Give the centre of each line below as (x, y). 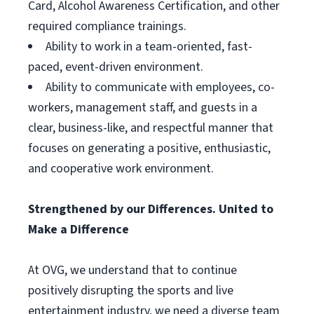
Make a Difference (78, 230)
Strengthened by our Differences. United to (151, 209)
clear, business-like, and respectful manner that (151, 128)
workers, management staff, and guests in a (143, 108)
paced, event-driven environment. (116, 67)
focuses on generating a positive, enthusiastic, (149, 148)
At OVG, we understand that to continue (132, 270)
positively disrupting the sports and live (131, 291)
